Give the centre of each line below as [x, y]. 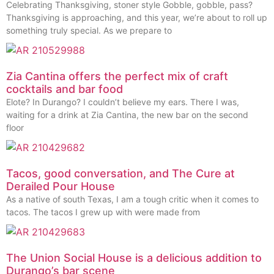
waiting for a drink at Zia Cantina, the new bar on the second [127, 114]
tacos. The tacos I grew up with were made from [103, 212]
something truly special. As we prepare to [89, 30]
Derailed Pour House [61, 186]
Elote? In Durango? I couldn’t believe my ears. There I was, [123, 102]
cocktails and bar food [65, 89]
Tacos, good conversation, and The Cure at [120, 173]
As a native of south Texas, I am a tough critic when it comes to [132, 199]
